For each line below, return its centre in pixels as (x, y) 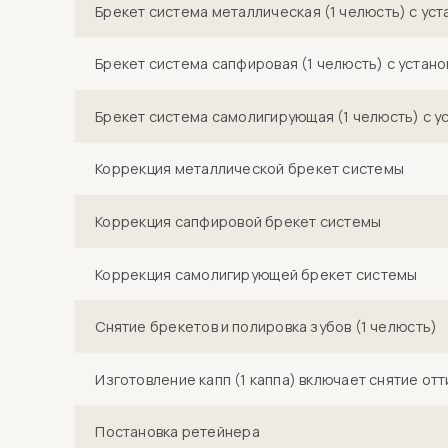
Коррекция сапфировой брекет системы (238, 221)
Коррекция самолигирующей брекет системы (256, 274)
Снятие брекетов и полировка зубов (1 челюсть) (266, 326)
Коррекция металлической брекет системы (249, 169)
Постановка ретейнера (177, 431)
